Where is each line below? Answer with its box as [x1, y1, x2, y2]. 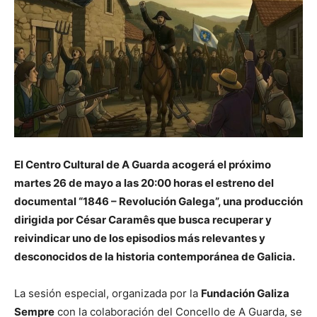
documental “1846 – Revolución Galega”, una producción [14, 194, 303, 208]
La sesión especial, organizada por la [14, 286, 201, 300]
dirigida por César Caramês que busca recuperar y [14, 212, 272, 226]
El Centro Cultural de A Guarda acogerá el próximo [14, 157, 271, 171]
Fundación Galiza [201, 286, 289, 300]
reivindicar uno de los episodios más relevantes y [14, 231, 265, 245]
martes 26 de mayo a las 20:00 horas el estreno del [14, 175, 274, 190]
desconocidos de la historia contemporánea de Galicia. [14, 249, 295, 263]
